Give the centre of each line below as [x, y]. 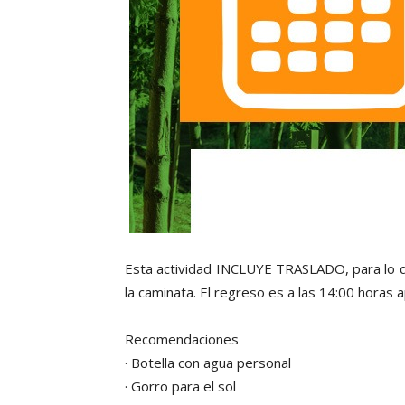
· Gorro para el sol [180, 386]
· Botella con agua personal [208, 363]
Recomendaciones [182, 339]
